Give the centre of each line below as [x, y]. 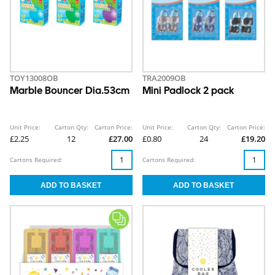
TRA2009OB [164, 78]
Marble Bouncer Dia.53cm [70, 92]
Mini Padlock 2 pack [188, 92]
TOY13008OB [34, 78]
